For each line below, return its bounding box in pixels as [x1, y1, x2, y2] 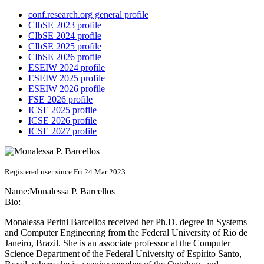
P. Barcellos [71, 186, 115, 197]
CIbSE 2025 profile [28, 41, 101, 52]
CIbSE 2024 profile [28, 31, 101, 41]
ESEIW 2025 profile [28, 73, 105, 84]
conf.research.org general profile [28, 9, 148, 20]
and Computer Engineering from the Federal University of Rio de [5, 227, 247, 238]
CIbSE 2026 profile [28, 52, 101, 62]
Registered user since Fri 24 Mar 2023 [5, 167, 126, 177]
